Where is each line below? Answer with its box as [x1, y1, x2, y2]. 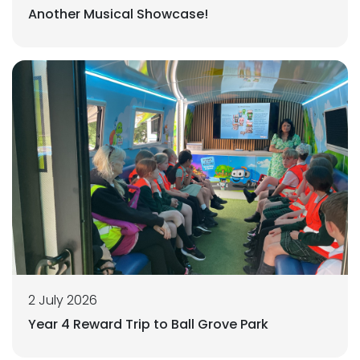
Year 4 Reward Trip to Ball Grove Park [28, 315, 268, 334]
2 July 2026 [28, 291, 97, 310]
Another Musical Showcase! [28, 4, 208, 23]
